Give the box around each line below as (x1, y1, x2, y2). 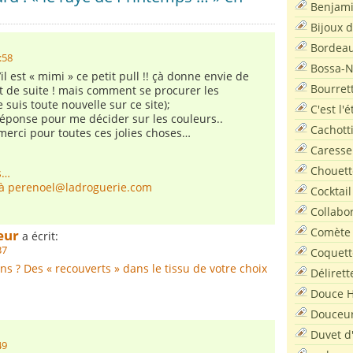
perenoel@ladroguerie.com (8, 180, 152, 195)
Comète (310, 224, 351, 240)
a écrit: (19, 229, 58, 243)
